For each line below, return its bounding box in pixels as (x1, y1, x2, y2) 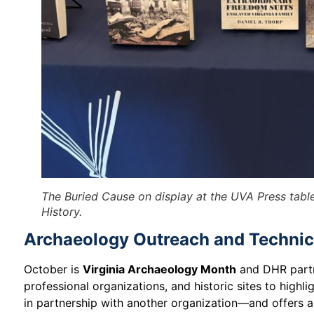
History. (41, 205, 83, 219)
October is (24, 261, 83, 276)
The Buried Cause (41, 189, 135, 204)
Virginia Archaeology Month (83, 261, 237, 276)
